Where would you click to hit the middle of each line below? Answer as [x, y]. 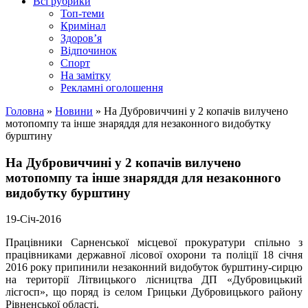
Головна [25, 111]
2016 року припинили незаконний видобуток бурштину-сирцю [154, 267]
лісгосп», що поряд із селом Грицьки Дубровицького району [154, 292]
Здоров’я [81, 38]
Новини [74, 111]
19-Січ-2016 [33, 219]
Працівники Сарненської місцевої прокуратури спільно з [154, 243]
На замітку [86, 75]
